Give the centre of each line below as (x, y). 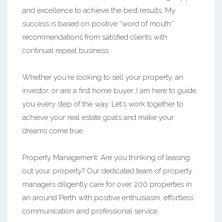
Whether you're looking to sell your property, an (103, 77)
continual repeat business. (66, 50)
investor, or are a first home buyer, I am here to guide (109, 90)
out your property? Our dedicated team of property (107, 171)
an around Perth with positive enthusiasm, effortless (108, 197)
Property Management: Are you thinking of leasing (106, 157)
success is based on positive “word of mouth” (98, 24)
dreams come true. (53, 131)
